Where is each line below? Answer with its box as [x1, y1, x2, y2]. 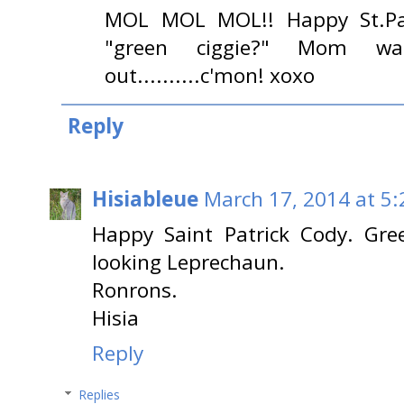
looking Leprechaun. [92, 247, 285, 276]
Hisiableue [92, 184, 198, 213]
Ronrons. [92, 275, 178, 304]
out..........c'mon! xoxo [105, 61, 315, 90]
